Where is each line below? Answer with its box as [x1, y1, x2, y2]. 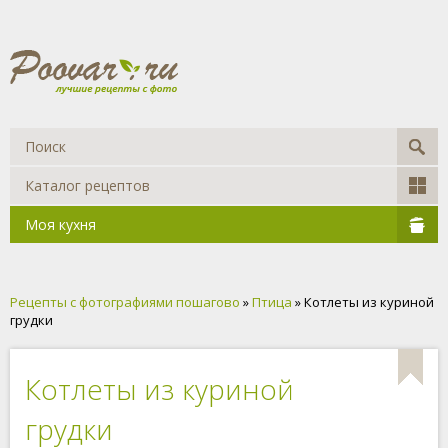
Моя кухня [25, 215, 96, 234]
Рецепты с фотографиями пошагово [10, 293, 240, 311]
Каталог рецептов [25, 176, 150, 195]
